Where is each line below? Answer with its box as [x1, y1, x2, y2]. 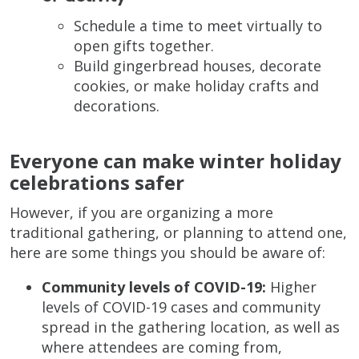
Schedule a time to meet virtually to [74, 16, 322, 36]
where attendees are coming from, [42, 337, 282, 357]
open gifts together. [74, 36, 214, 56]
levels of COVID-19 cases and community [42, 297, 321, 317]
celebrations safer [10, 169, 184, 196]
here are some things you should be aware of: [10, 243, 325, 263]
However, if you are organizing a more [10, 203, 273, 223]
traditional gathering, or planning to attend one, [10, 223, 347, 243]
